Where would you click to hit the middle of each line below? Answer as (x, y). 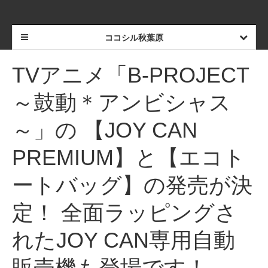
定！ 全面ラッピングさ (124, 213)
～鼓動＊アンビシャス (121, 103)
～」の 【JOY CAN (105, 130)
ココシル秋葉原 (134, 38)
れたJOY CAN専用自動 (124, 240)
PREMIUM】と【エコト (129, 158)
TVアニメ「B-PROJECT (131, 75)
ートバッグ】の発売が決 (132, 185)
